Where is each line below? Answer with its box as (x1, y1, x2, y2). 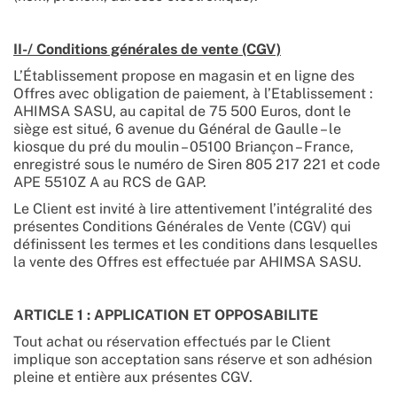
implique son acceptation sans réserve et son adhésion (13, 351, 372, 368)
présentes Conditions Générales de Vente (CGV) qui (13, 218, 351, 235)
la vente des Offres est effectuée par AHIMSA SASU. (13, 253, 362, 270)
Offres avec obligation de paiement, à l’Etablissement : (13, 85, 373, 102)
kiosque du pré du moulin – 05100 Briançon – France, (13, 138, 354, 155)
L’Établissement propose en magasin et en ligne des (13, 67, 354, 84)
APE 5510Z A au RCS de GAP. (13, 174, 206, 191)
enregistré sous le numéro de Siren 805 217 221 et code (13, 156, 380, 173)
